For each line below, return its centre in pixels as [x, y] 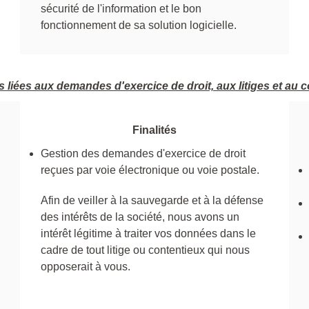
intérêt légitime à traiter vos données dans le [148, 233]
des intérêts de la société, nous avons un [140, 217]
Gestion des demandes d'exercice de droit [143, 153]
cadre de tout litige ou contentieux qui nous [145, 250]
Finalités [154, 130]
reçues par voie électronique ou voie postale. [150, 170]
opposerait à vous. [86, 266]
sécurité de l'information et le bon [121, 8]
